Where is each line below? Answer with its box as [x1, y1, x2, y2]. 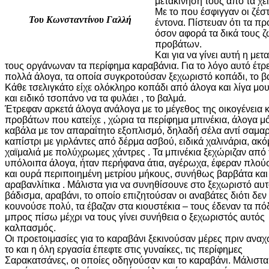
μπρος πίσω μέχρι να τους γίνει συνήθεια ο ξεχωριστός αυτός [5, 211, 265, 222]
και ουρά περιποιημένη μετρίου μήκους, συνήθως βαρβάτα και [5, 168, 268, 179]
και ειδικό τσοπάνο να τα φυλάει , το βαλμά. [5, 92, 186, 103]
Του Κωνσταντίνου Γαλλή [28, 14, 131, 25]
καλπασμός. [5, 222, 56, 233]
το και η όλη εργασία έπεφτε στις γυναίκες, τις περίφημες [5, 244, 243, 255]
